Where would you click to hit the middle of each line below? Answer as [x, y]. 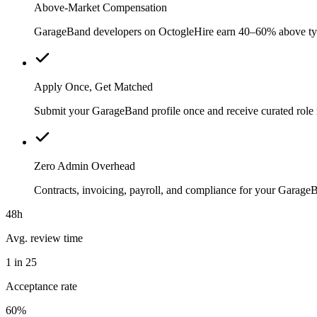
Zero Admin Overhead [85, 166]
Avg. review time [44, 238]
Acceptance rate [41, 286]
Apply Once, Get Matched [93, 86]
